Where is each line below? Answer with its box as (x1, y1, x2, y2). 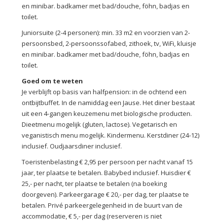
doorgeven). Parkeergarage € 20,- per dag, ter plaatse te (22, 189, 189, 199)
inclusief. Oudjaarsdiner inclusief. (22, 141, 122, 150)
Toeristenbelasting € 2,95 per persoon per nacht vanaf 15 (22, 157, 193, 166)
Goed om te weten (22, 76, 83, 85)
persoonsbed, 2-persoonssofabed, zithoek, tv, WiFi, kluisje (22, 38, 196, 48)
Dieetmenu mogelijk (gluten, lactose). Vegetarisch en (22, 119, 177, 129)
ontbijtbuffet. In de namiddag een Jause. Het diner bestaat (22, 98, 195, 107)
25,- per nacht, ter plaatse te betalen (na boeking (22, 179, 167, 188)
